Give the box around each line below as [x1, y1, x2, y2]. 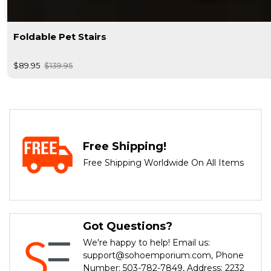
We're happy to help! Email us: [83, 237, 210, 248]
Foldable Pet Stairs [13, 30, 106, 42]
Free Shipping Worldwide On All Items [83, 157, 244, 168]
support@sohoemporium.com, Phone [83, 249, 244, 261]
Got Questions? [83, 219, 172, 233]
